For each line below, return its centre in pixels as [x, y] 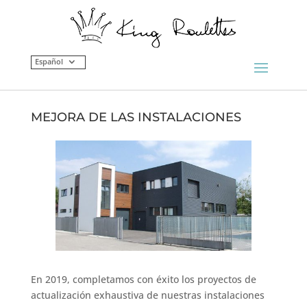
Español [49, 61]
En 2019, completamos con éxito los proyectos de [143, 280]
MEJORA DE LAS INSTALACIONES [136, 117]
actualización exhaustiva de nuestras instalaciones [147, 295]
